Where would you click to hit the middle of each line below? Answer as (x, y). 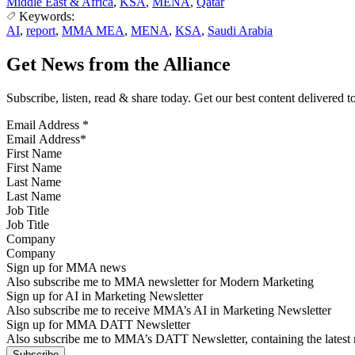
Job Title (28, 210)
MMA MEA (93, 30)
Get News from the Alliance (118, 64)
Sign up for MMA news (66, 267)
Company (31, 239)
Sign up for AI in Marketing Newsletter (105, 296)
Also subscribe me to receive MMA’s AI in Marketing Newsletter (169, 310)
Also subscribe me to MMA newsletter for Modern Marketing (160, 281)
